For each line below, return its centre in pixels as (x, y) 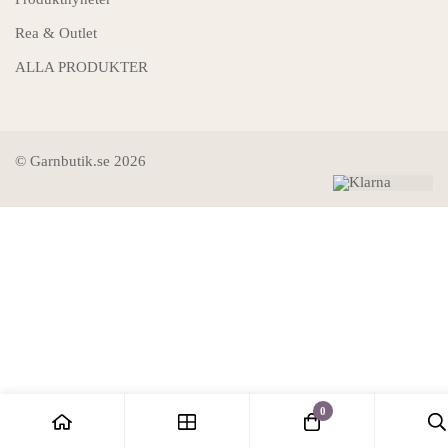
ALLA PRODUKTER (81, 66)
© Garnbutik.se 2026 (80, 160)
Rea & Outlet (56, 32)
